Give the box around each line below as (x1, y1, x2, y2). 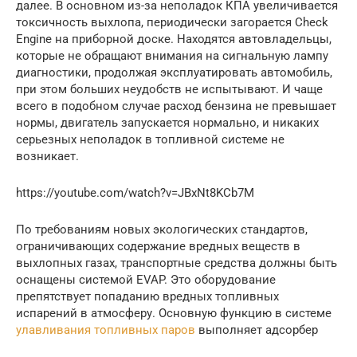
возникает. (16, 149, 79, 164)
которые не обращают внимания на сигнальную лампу (16, 49, 328, 64)
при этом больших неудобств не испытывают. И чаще (16, 82, 323, 97)
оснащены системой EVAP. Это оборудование (16, 273, 276, 288)
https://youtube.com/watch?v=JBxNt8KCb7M (16, 186, 254, 201)
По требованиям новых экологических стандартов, (16, 222, 308, 237)
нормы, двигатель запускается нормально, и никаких (16, 116, 319, 131)
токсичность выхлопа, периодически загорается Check (16, 15, 328, 30)
